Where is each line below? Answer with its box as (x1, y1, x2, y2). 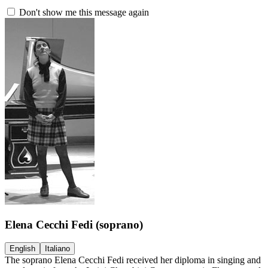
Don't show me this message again (17, 7, 149, 17)
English (10, 244, 35, 254)
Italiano (45, 244, 70, 254)
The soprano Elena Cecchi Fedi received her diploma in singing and (5, 255, 261, 266)
